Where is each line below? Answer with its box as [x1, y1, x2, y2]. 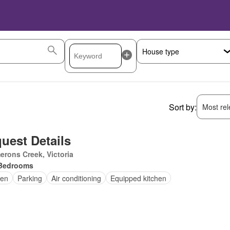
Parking [17, 172, 42, 183]
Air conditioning [51, 172, 101, 183]
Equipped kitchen [110, 172, 166, 183]
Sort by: [169, 101, 197, 113]
